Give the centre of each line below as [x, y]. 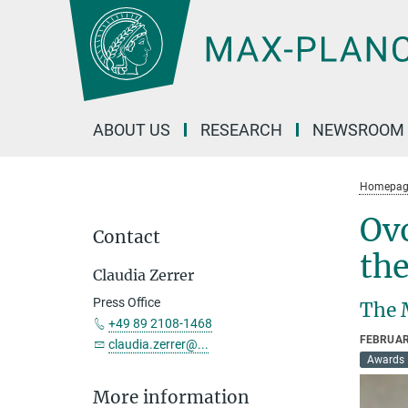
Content [30, 41]
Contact [127, 237]
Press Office [127, 302]
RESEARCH [241, 130]
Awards [385, 360]
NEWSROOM [358, 130]
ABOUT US [132, 130]
